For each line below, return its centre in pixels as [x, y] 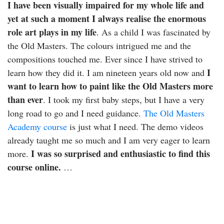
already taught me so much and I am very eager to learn [109, 140]
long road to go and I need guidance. [75, 113]
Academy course [37, 126]
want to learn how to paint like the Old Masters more [110, 86]
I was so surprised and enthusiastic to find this [120, 153]
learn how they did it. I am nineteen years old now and [107, 72]
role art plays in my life [52, 32]
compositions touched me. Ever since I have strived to [105, 59]
